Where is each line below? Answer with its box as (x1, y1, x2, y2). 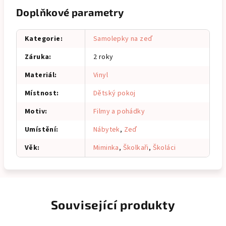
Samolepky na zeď (93, 34, 153, 44)
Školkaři (123, 143, 149, 153)
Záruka (25, 52, 49, 62)
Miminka (93, 143, 119, 153)
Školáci (152, 143, 176, 153)
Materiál (25, 70, 55, 80)
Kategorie (25, 34, 61, 44)
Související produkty (50, 197, 176, 212)
